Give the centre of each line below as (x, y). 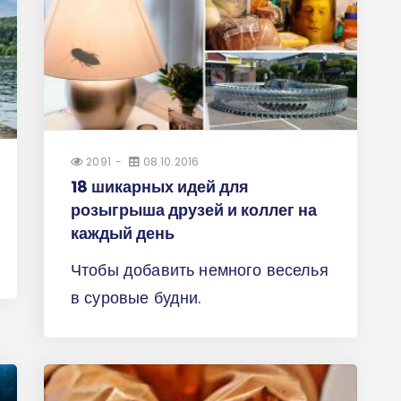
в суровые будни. (136, 298)
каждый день (123, 234)
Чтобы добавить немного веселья (200, 270)
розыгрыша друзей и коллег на (194, 210)
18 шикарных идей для (160, 187)
